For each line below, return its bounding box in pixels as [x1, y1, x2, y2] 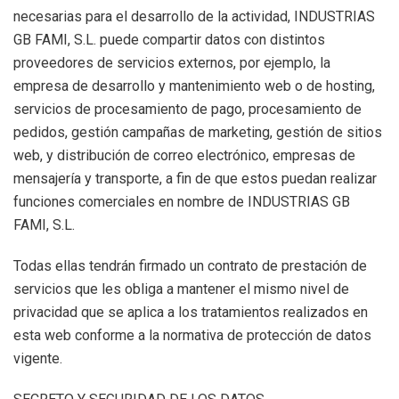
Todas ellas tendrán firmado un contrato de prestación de [13, 257, 367, 274]
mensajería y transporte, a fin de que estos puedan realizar [13, 170, 377, 187]
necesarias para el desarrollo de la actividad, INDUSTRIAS [13, 8, 375, 25]
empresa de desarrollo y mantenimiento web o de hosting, [13, 77, 375, 94]
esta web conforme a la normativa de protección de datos [13, 327, 371, 344]
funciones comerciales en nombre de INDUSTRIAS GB [13, 193, 350, 210]
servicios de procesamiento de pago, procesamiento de [13, 101, 362, 118]
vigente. [13, 350, 62, 367]
